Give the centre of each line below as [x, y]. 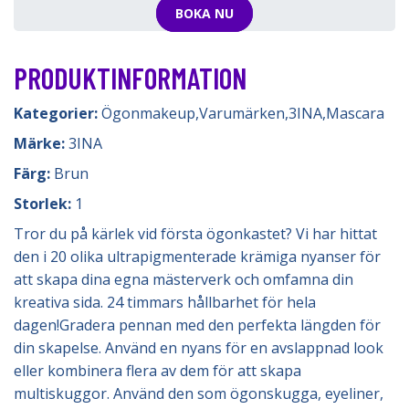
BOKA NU [204, 14]
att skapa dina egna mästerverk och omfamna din [184, 279]
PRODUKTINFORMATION [130, 78]
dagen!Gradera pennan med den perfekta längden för [197, 325]
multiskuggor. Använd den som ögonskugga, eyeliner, [199, 393]
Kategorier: [58, 113]
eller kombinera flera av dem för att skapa [157, 371]
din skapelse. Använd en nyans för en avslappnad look [199, 348]
